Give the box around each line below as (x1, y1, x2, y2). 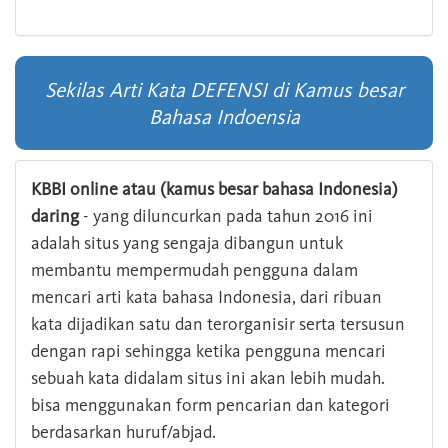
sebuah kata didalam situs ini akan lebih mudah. (31, 367, 385, 390)
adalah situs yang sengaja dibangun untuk (31, 232, 343, 255)
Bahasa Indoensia (148, 104, 300, 130)
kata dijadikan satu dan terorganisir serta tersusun (31, 313, 405, 336)
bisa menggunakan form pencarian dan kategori (31, 394, 390, 417)
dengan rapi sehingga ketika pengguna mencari (31, 340, 386, 363)
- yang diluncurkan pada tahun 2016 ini (79, 205, 373, 228)
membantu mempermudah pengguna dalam (31, 259, 358, 282)
